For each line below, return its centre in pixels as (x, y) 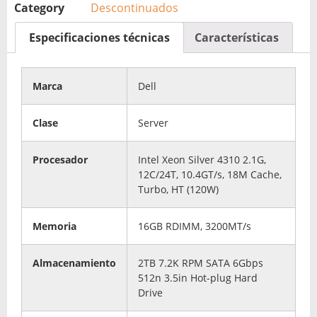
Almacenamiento (74, 263)
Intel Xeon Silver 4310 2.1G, (202, 160)
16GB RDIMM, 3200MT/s (195, 226)
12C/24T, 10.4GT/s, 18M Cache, (210, 175)
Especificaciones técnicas (100, 38)
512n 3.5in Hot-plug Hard (198, 278)
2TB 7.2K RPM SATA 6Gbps (201, 263)
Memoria (54, 226)
